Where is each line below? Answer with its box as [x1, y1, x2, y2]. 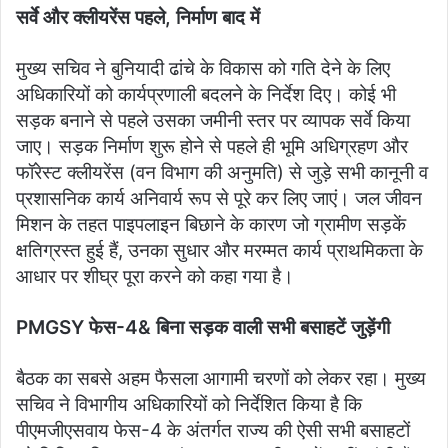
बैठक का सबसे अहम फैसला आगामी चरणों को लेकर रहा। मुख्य [16, 366, 426, 390]
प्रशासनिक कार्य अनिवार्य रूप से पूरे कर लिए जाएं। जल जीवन [16, 186, 422, 210]
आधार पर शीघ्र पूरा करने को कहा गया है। [16, 264, 294, 288]
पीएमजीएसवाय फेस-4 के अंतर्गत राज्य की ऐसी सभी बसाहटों [16, 418, 410, 442]
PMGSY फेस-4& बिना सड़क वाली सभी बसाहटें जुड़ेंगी [16, 315, 390, 339]
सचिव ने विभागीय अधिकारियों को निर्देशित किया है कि [16, 392, 362, 416]
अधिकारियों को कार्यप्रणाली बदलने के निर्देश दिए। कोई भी [16, 82, 396, 106]
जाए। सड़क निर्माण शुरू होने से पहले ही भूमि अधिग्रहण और [16, 134, 408, 158]
